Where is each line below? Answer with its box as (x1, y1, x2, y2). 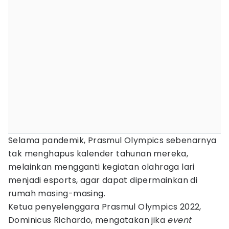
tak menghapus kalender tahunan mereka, (8, 148, 189, 159)
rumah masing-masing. (8, 188, 105, 199)
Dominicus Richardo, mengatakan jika (8, 214, 168, 226)
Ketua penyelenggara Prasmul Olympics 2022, (8, 201, 201, 213)
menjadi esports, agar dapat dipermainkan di (8, 174, 198, 186)
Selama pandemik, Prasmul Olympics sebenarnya (8, 134, 217, 146)
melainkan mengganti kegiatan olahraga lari (8, 161, 195, 173)
